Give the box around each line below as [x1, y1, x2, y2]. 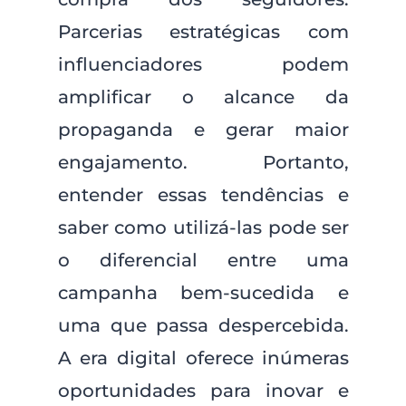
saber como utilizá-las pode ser [57, 217, 350, 238]
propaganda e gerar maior [57, 119, 350, 140]
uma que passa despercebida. [57, 314, 350, 336]
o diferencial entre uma [57, 249, 350, 271]
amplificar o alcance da [57, 86, 350, 108]
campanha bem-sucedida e [57, 282, 350, 304]
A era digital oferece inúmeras [57, 347, 350, 369]
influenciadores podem [57, 53, 350, 75]
